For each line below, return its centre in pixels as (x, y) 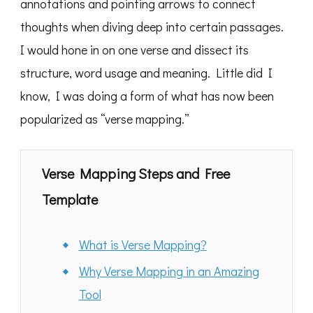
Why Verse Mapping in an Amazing (169, 271)
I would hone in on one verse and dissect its (134, 50)
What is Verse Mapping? (143, 245)
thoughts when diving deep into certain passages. (152, 27)
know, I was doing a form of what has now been (147, 96)
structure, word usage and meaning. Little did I (146, 73)
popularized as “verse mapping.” (105, 119)
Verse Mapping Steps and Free (136, 174)
